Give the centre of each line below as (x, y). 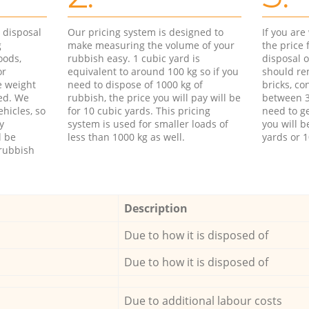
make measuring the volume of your (151, 45)
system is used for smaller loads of (148, 123)
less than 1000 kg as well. (126, 137)
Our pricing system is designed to (145, 32)
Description (158, 208)
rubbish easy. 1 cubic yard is (133, 58)
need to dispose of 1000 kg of (135, 84)
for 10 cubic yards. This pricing (139, 110)
